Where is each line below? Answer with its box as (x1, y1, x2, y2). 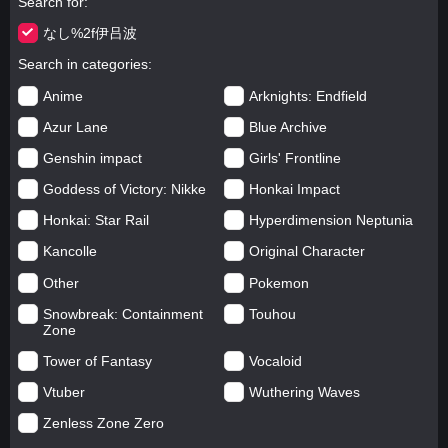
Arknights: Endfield (249, 87, 367, 104)
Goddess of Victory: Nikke (42, 181, 206, 198)
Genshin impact (42, 149, 142, 166)
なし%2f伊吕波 (42, 25, 137, 42)
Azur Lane (42, 118, 108, 135)
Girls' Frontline (249, 149, 341, 166)
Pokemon (249, 274, 309, 291)
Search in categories (17, 56, 148, 73)
